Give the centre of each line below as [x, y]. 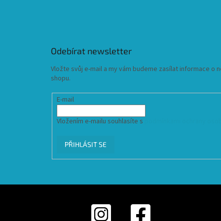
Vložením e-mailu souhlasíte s [100, 122]
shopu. [61, 78]
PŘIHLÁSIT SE [85, 145]
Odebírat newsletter [91, 51]
